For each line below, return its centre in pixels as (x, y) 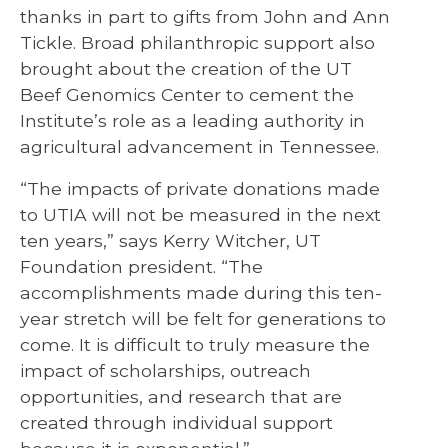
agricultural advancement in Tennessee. (199, 146)
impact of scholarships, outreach (165, 370)
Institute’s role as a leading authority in (192, 120)
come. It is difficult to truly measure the (195, 344)
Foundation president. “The (141, 266)
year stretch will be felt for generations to (203, 318)
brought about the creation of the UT (186, 68)
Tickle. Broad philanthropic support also (197, 42)
